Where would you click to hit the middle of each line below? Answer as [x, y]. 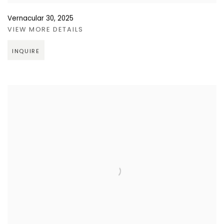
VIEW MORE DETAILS [45, 29]
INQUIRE [26, 51]
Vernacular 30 [31, 18]
